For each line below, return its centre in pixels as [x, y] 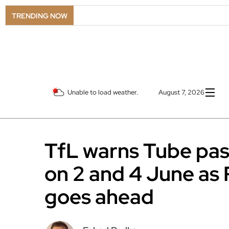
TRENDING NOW [40, 16]
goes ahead [99, 197]
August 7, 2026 [181, 93]
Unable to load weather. [103, 93]
